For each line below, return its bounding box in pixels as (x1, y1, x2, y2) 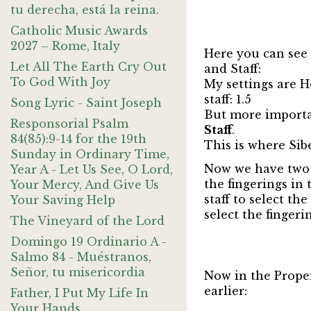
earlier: (203, 284, 247, 299)
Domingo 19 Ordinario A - (10, 235, 167, 249)
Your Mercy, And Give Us (10, 178, 159, 192)
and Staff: (203, 62, 261, 76)
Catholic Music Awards (10, 24, 148, 37)
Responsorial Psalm (10, 117, 128, 131)
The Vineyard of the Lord (10, 214, 165, 228)
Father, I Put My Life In (10, 286, 149, 300)
